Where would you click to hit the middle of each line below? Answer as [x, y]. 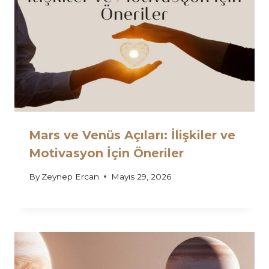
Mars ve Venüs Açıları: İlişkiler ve [132, 135]
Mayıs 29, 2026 [141, 176]
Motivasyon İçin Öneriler [106, 153]
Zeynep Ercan [71, 176]
